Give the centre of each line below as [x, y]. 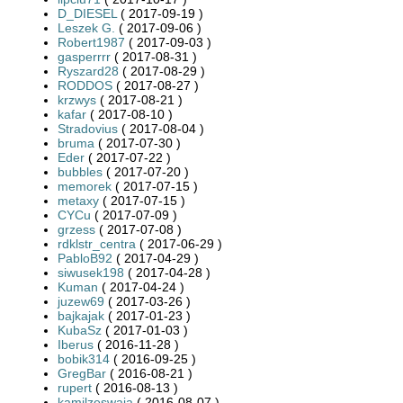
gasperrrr [84, 56]
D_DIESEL [87, 13]
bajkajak [81, 315]
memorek [85, 186]
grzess [76, 229]
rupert [75, 387]
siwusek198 [91, 272]
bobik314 [84, 358]
